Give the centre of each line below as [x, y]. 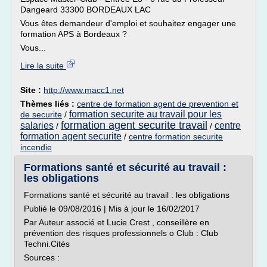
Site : [32, 90]
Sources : [42, 257]
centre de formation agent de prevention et [158, 104]
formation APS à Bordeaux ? [74, 34]
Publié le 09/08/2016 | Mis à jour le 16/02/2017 [112, 209]
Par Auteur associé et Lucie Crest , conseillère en [117, 222]
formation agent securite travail [134, 125]
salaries [37, 125]
